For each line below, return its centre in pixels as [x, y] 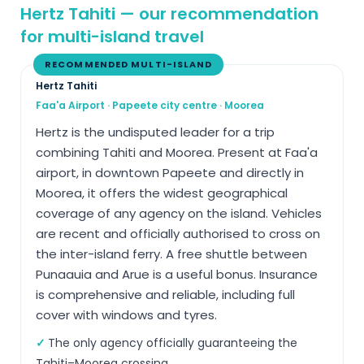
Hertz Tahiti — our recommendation [169, 14]
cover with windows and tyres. [126, 315]
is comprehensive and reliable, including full [165, 295]
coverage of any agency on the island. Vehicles [179, 214]
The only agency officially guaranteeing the [173, 343]
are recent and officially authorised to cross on [178, 234]
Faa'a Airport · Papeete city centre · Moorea [150, 106]
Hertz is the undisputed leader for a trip [155, 132]
